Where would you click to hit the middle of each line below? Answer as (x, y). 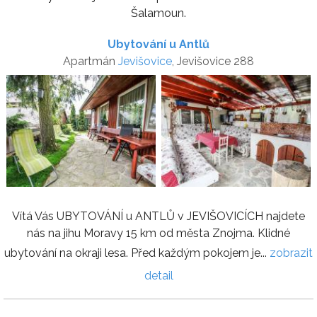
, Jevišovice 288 (213, 61)
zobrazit (291, 253)
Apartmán (91, 61)
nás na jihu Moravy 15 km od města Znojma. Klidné (158, 233)
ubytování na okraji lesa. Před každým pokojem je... (137, 253)
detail (158, 275)
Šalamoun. (158, 13)
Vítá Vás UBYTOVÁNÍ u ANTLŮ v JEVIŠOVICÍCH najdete (158, 216)
